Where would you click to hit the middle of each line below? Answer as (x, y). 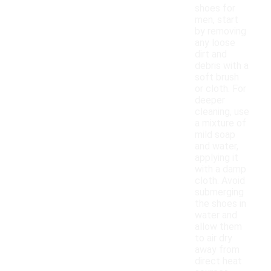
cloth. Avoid (220, 181)
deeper (210, 100)
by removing (220, 31)
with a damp (220, 169)
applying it (217, 158)
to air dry (214, 238)
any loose (215, 43)
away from (217, 250)
